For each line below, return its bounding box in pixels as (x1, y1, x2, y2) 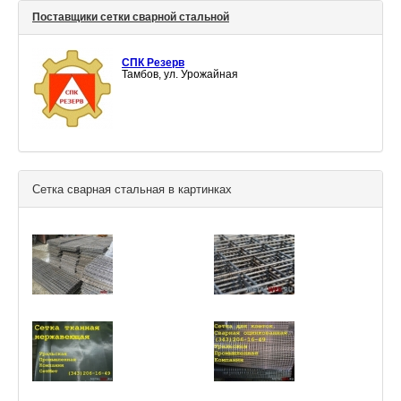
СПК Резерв (122, 56, 184, 70)
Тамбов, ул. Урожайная (122, 68, 238, 81)
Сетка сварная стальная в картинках (32, 183, 232, 197)
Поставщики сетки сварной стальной (32, 11, 229, 24)
